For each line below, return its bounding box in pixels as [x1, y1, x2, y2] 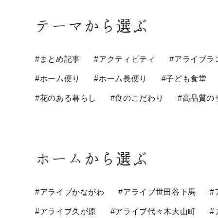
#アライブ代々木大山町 [110, 207, 196, 216]
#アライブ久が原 [35, 207, 97, 216]
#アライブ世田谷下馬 [118, 188, 196, 196]
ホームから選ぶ [35, 151, 148, 166]
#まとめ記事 [35, 55, 80, 63]
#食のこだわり [110, 94, 164, 102]
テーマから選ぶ [35, 18, 148, 34]
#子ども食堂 [161, 74, 207, 83]
